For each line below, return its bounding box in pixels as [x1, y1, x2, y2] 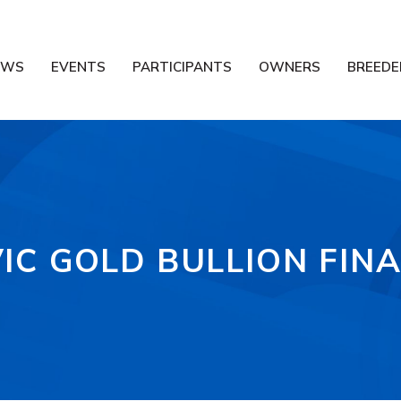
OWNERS [259, 58, 320, 75]
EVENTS [51, 58, 106, 75]
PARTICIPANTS [132, 58, 232, 75]
